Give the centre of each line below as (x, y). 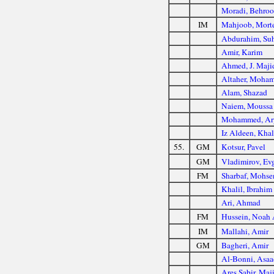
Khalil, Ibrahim (247, 189)
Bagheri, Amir (245, 245)
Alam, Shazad (245, 92)
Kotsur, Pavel (244, 146)
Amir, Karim (242, 52)
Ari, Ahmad (241, 202)
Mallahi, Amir (245, 231)
